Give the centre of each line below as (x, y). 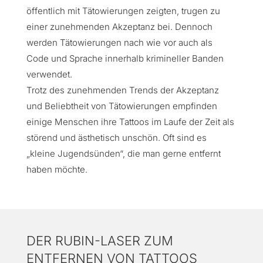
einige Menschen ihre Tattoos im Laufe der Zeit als (130, 122)
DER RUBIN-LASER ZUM (100, 241)
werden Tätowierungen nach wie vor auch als (119, 43)
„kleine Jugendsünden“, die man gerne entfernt (123, 154)
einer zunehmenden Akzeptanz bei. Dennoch (119, 27)
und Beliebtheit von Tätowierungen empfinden (122, 106)
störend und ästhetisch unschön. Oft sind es (116, 138)
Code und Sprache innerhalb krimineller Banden (125, 58)
